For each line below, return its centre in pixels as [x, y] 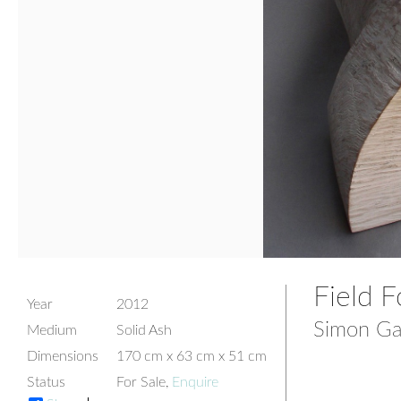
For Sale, [144, 382]
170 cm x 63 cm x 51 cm [192, 356]
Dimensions [63, 356]
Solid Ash [144, 330]
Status [46, 382]
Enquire [195, 382]
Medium [52, 330]
